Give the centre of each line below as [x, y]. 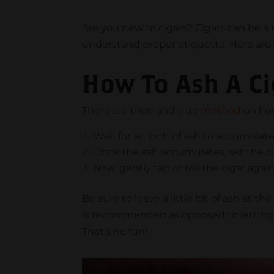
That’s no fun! [116, 232]
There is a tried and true [142, 111]
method [221, 111]
